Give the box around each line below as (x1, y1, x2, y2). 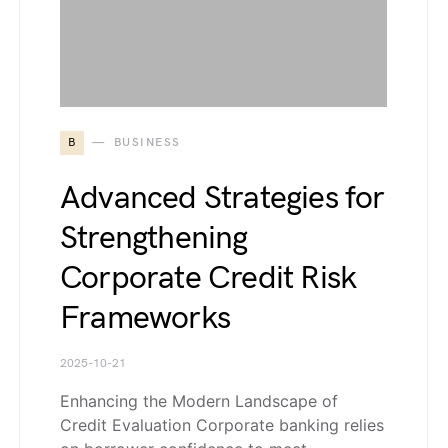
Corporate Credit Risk (60, 258, 357, 298)
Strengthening (60, 218, 248, 258)
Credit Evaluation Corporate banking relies (60, 414, 384, 435)
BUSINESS (113, 134, 181, 150)
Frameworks (60, 298, 230, 338)
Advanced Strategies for (60, 178, 385, 218)
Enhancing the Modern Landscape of (60, 390, 338, 411)
